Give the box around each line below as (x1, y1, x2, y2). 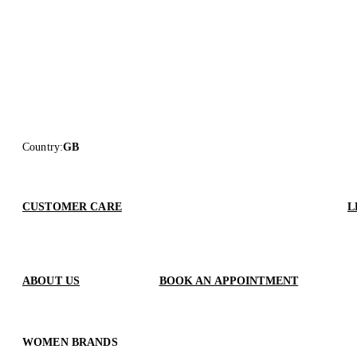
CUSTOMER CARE (22, 201, 122, 214)
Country (22, 141, 60, 154)
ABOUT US (22, 275, 80, 288)
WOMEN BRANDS (22, 336, 118, 349)
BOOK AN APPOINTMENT (159, 275, 299, 288)
